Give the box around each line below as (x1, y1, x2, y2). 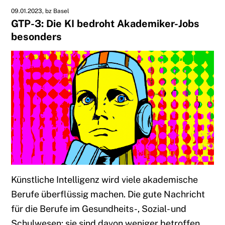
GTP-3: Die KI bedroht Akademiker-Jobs (11, 17, 200, 29)
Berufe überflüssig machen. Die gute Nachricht (11, 188, 205, 199)
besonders (11, 30, 62, 42)
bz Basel (45, 7, 70, 15)
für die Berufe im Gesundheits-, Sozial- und (11, 203, 187, 214)
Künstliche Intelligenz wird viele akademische (11, 174, 198, 185)
